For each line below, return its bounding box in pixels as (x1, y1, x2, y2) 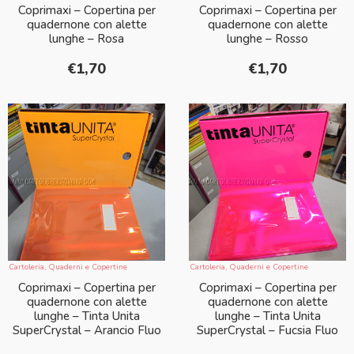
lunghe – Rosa (49, 31, 124, 47)
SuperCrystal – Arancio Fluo (12, 322, 161, 339)
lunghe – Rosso (227, 31, 308, 47)
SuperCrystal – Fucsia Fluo (197, 322, 338, 339)
